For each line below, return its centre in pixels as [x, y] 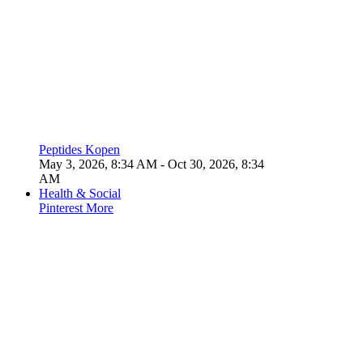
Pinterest [62, 208]
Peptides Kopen [79, 149]
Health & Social [80, 193]
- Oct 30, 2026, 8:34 [211, 164]
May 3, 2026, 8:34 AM [98, 164]
